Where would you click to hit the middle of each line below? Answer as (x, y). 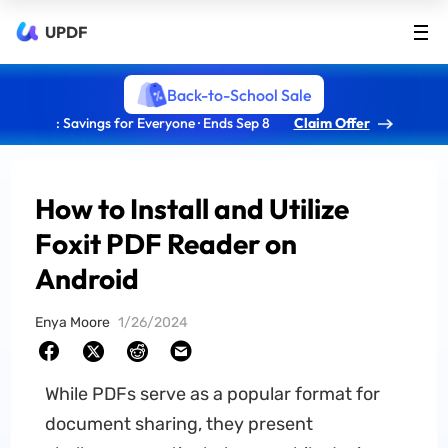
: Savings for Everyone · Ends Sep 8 (162, 123)
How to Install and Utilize (192, 208)
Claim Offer (331, 123)
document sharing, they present (178, 424)
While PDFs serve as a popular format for (212, 394)
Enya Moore (73, 322)
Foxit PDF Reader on (166, 243)
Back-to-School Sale (239, 94)
